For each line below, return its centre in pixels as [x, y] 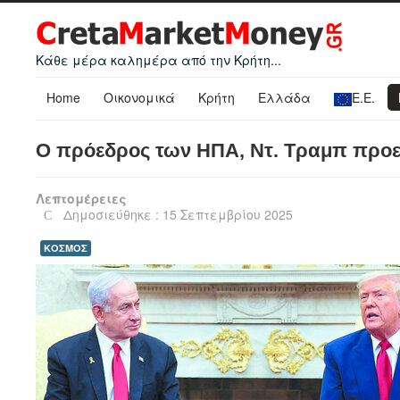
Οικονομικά [139, 97]
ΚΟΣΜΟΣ [66, 247]
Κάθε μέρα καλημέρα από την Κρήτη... [158, 60]
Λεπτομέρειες [81, 198]
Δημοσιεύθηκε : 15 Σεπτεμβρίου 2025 [178, 214]
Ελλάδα [284, 97]
